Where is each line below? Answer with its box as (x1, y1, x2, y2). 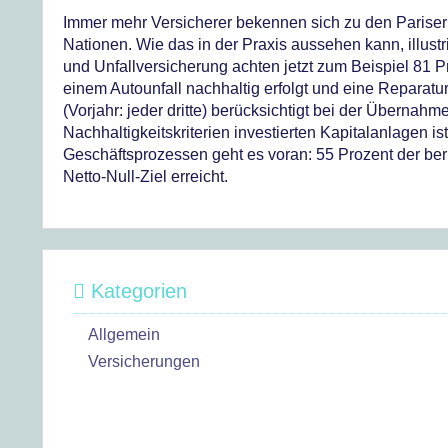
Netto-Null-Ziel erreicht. (63, 168, 228, 185)
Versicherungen (88, 353, 200, 370)
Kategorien (85, 280, 187, 302)
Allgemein (88, 326, 160, 343)
